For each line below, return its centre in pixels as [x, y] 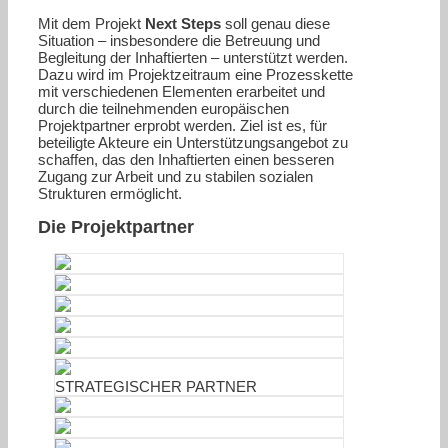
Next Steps [183, 23]
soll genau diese [275, 23]
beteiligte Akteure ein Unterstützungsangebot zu [193, 142]
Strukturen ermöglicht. [110, 193]
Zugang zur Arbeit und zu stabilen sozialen [175, 176]
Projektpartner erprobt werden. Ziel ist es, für [182, 125]
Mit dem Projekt [91, 23]
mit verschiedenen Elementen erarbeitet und [181, 91]
